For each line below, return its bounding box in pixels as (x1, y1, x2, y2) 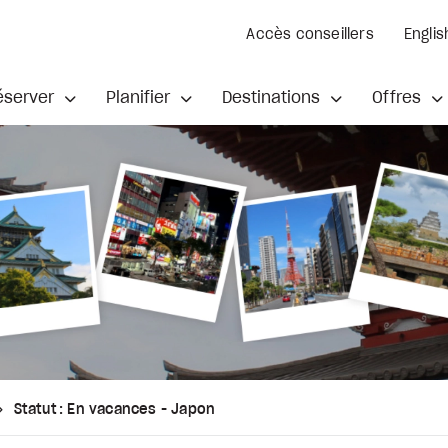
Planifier (105, 89, 175, 106)
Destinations (221, 89, 325, 106)
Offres (371, 89, 426, 106)
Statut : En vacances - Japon (13, 402, 216, 417)
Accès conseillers (246, 27, 374, 42)
